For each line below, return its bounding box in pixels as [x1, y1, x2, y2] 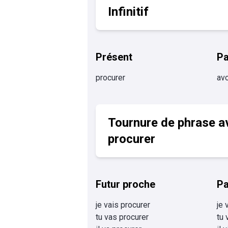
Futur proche [96, 178, 155, 190]
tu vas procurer [96, 212, 149, 222]
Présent [96, 51, 132, 63]
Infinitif [108, 5, 149, 19]
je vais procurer [96, 200, 150, 210]
